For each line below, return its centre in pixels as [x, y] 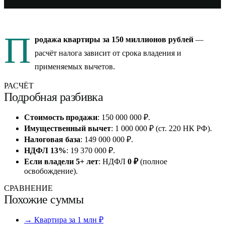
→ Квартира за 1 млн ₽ [64, 220]
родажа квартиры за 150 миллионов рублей [114, 39]
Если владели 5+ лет [61, 161]
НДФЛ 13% [45, 150]
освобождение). [51, 171]
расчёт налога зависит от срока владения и [108, 53]
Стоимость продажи [61, 117]
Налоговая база [52, 139]
